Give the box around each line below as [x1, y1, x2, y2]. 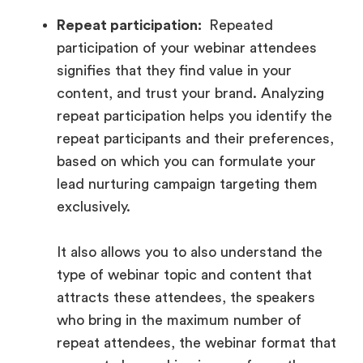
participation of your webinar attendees [57, 40, 317, 55]
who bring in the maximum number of [57, 312, 301, 327]
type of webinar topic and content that [57, 267, 312, 282]
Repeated [205, 17, 273, 32]
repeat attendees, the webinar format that [57, 335, 336, 350]
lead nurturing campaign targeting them [57, 176, 318, 191]
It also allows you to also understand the [57, 244, 322, 259]
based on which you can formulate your [57, 153, 316, 169]
